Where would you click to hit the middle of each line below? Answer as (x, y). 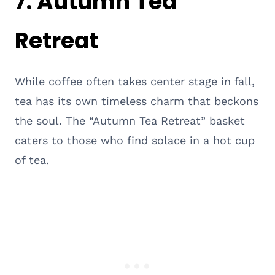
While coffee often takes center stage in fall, (135, 81)
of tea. (32, 160)
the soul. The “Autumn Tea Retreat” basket (130, 120)
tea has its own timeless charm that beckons (137, 101)
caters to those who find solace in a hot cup (135, 140)
